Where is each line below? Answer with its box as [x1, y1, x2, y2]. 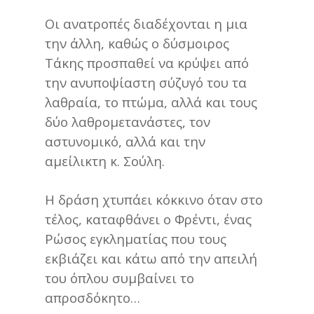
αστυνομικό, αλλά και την [45, 132, 205, 151]
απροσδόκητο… [45, 289, 140, 307]
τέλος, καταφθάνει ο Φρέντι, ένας [45, 210, 252, 228]
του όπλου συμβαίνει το [45, 269, 194, 287]
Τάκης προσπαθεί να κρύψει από [45, 54, 249, 72]
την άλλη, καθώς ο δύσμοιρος [45, 34, 229, 53]
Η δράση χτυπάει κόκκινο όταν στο [45, 191, 263, 209]
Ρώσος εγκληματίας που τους [45, 230, 226, 248]
